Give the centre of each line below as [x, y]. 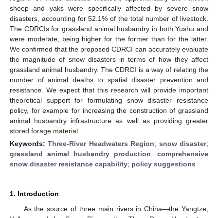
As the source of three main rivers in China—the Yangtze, [116, 209]
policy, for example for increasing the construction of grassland [109, 110]
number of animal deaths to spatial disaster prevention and [109, 80]
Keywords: [29, 143]
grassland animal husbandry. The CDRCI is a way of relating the [109, 69]
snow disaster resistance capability [69, 164]
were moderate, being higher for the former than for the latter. [109, 39]
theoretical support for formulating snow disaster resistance [109, 100]
